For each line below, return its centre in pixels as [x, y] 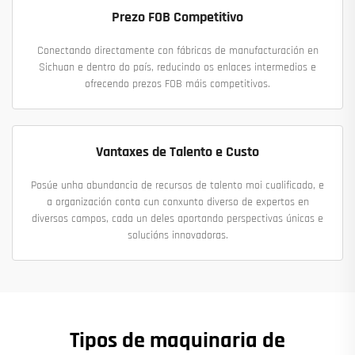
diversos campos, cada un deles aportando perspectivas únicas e [177, 219]
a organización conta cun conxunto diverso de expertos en [177, 202]
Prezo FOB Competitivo [177, 17]
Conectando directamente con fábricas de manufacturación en [177, 51]
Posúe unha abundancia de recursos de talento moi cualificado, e [177, 186]
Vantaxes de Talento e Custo [177, 152]
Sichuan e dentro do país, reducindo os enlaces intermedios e [177, 68]
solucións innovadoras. [177, 236]
